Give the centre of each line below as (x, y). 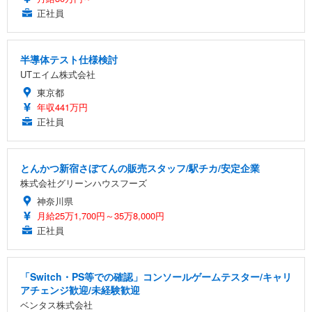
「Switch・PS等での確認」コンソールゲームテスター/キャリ (156, 277)
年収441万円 (62, 107)
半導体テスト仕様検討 (69, 60)
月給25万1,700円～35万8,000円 (101, 216)
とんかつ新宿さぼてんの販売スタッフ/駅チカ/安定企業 (140, 168)
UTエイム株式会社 (58, 75)
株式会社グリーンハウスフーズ (84, 183)
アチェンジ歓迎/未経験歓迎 (80, 290)
